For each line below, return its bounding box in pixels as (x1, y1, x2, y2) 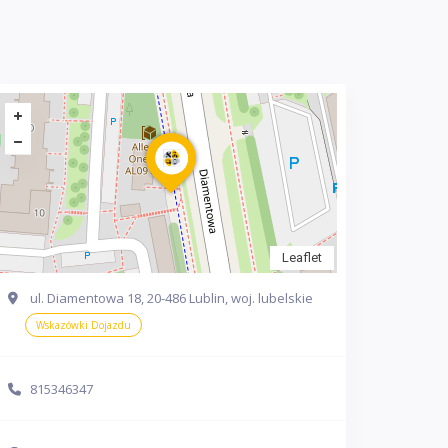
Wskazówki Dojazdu (36, 317, 131, 332)
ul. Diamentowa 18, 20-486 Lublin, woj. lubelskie (30, 288, 313, 307)
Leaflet (282, 249, 322, 265)
